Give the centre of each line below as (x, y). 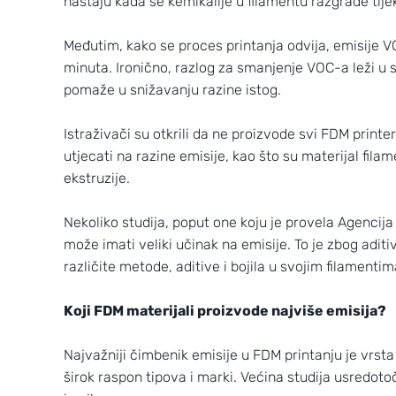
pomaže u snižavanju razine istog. (172, 90)
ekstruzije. (97, 178)
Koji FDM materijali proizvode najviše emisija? (225, 311)
